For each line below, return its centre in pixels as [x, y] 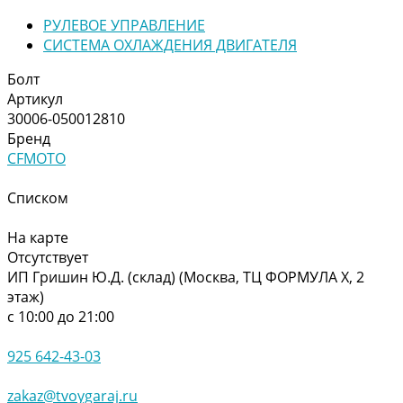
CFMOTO [36, 158]
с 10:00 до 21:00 [61, 316]
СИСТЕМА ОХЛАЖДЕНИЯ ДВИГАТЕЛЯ [170, 45]
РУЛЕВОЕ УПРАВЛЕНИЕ [124, 25]
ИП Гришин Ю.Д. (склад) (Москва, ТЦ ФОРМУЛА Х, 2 [186, 277]
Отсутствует [48, 257]
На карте [38, 237]
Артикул [35, 99]
